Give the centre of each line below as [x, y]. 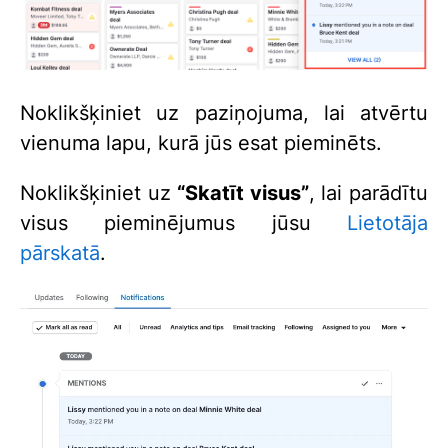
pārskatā [60, 253]
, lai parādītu [368, 193]
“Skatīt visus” [243, 193]
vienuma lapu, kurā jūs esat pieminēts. [201, 143]
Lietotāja [387, 223]
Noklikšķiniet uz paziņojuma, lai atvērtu [224, 113]
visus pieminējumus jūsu [183, 223]
